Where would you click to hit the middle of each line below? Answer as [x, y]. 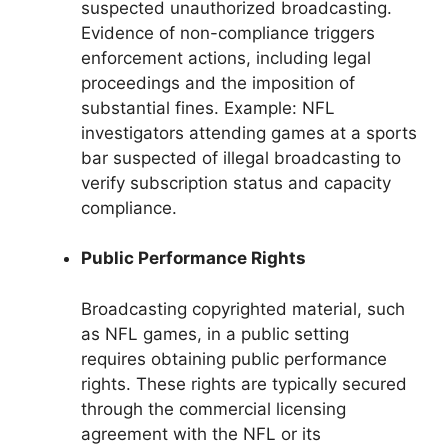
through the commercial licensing [213, 408]
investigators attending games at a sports [249, 132]
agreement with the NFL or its [201, 433]
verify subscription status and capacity [236, 182]
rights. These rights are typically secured [244, 383]
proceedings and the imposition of [218, 82]
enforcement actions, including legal [226, 57]
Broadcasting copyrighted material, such [243, 308]
